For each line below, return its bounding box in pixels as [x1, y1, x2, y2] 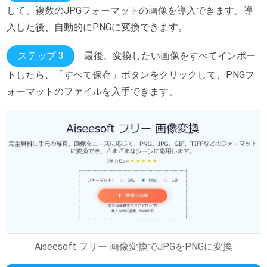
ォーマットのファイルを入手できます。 [7, 86, 179, 98]
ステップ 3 [17, 50, 64, 62]
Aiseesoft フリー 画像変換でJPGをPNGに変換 [35, 241, 232, 253]
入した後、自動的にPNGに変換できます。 [7, 21, 188, 33]
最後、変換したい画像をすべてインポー [84, 50, 256, 62]
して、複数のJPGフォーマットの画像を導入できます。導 [7, 5, 254, 17]
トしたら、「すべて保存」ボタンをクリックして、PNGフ [7, 69, 255, 81]
